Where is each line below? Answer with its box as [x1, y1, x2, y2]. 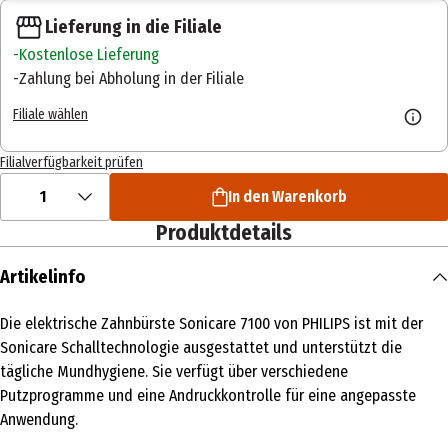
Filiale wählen [13, 106, 88, 124]
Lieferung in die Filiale [45, 15, 222, 38]
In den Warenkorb [227, 186, 347, 206]
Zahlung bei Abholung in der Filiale [19, 68, 244, 88]
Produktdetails [156, 219, 292, 246]
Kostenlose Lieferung [19, 44, 159, 64]
